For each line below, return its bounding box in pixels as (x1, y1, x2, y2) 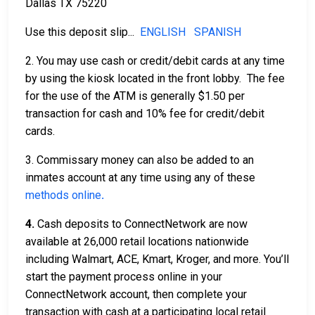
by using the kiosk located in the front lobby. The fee (25, 72, 285, 85)
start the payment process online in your (25, 270, 222, 283)
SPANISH (194, 25, 241, 39)
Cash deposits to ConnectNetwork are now (37, 217, 247, 231)
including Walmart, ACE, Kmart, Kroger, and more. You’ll (25, 252, 289, 266)
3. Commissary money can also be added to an (25, 153, 254, 167)
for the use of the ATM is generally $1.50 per (25, 89, 245, 103)
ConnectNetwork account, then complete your (25, 288, 247, 301)
